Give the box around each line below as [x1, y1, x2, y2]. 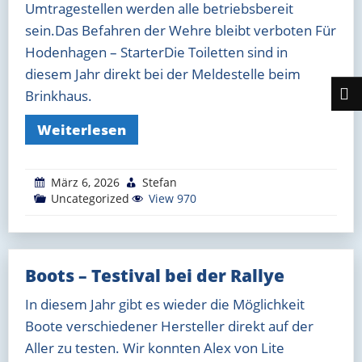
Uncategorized [51, 190, 129, 206]
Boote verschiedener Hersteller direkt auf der [25, 316, 314, 335]
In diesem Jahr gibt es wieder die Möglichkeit [25, 294, 305, 314]
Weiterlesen [37, 120, 126, 139]
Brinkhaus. [25, 86, 92, 105]
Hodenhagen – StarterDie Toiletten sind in [25, 42, 288, 61]
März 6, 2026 [51, 174, 120, 190]
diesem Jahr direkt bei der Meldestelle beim [25, 64, 301, 83]
